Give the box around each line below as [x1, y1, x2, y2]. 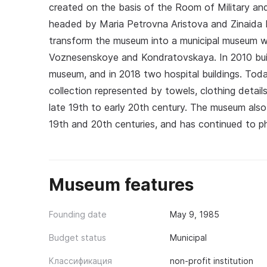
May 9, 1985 [169, 209, 219, 219]
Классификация [49, 256, 112, 266]
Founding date [49, 209, 107, 219]
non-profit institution [169, 256, 253, 266]
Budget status [49, 232, 106, 243]
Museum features [49, 175, 194, 195]
